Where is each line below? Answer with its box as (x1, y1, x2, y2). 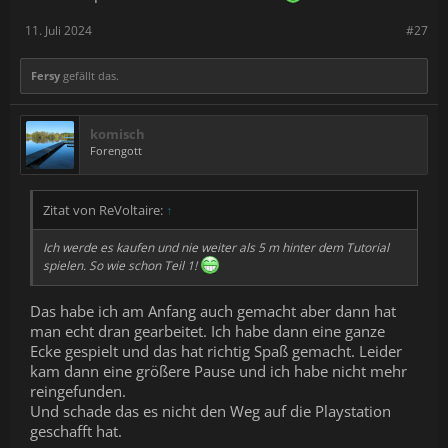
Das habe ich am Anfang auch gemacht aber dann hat (30, 300, 396, 321)
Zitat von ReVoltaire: (43, 201, 166, 220)
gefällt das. (60, 68, 119, 84)
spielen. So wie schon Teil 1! (43, 257, 200, 275)
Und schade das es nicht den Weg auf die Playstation (30, 400, 391, 421)
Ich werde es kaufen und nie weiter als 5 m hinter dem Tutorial (43, 239, 389, 257)
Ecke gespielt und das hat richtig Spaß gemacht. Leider (30, 340, 402, 361)
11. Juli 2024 (25, 22, 92, 40)
